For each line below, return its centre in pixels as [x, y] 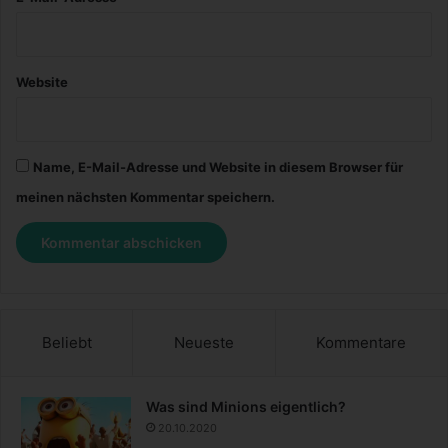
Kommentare [361, 343]
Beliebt [66, 343]
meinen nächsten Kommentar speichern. [145, 197]
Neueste [203, 343]
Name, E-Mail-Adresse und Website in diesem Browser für [218, 167]
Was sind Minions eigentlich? [246, 407]
